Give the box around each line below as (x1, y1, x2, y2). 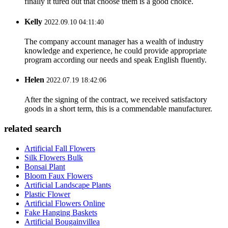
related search (4, 123, 62, 134)
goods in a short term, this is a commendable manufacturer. (24, 104, 212, 113)
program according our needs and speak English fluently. (24, 55, 207, 64)
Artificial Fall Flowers (24, 144, 95, 153)
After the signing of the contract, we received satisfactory (24, 95, 207, 104)
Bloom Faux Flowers (24, 171, 93, 180)
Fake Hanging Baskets (24, 208, 97, 217)
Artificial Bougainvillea (24, 217, 100, 226)
